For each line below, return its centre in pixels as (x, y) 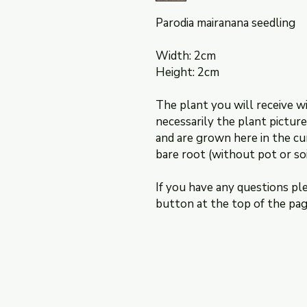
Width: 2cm (186, 56)
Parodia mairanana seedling (225, 23)
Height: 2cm (187, 72)
